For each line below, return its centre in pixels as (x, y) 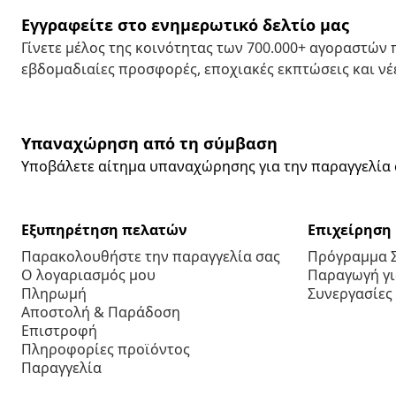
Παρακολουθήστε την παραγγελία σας (151, 257)
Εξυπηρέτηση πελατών (104, 230)
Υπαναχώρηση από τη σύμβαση (149, 144)
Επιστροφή (59, 331)
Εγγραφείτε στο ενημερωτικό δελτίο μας (185, 25)
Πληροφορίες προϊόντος (106, 350)
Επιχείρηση (350, 230)
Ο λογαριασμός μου (88, 275)
